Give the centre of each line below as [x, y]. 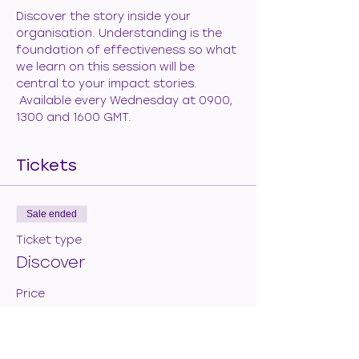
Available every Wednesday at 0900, [126, 100]
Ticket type [49, 240]
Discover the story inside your [105, 16]
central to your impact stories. [108, 83]
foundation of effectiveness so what [128, 50]
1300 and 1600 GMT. [74, 117]
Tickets [46, 165]
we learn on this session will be [107, 67]
